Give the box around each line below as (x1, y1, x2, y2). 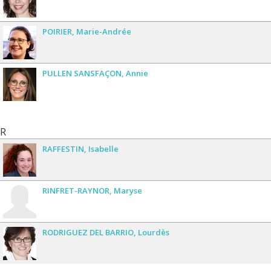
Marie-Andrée (76, 25, 131, 37)
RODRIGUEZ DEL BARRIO (42, 226, 134, 238)
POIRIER (42, 25, 72, 37)
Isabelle (88, 143, 119, 154)
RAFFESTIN (42, 143, 84, 154)
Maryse (114, 184, 142, 196)
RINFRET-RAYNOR (42, 184, 109, 196)
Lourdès (138, 226, 169, 238)
